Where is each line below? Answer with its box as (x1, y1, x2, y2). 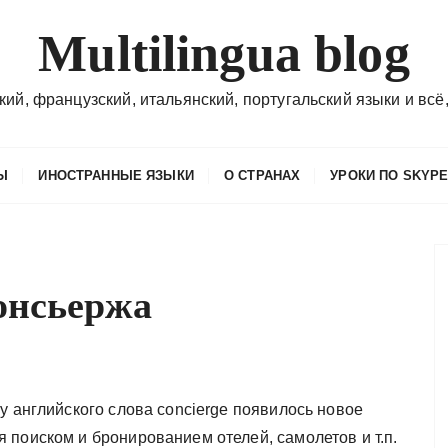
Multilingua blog (38, 25, 410, 82)
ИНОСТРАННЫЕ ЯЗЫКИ (38, 168, 194, 183)
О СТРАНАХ (223, 168, 301, 183)
